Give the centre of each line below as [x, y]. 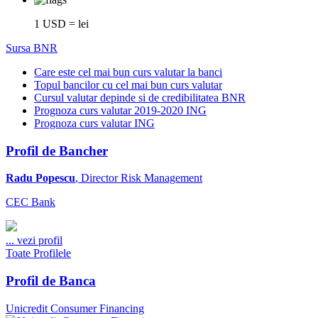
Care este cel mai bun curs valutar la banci [128, 72]
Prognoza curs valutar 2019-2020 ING [120, 110]
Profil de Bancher [57, 150]
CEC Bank [31, 202]
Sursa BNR [32, 48]
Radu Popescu [40, 178]
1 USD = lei [61, 23]
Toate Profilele [38, 253]
